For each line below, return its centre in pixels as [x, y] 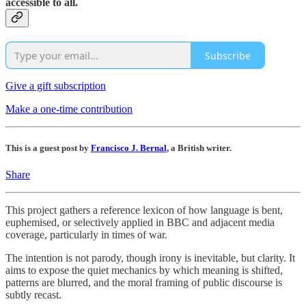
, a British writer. [199, 148]
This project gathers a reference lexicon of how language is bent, [144, 210]
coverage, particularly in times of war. [86, 235]
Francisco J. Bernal [129, 148]
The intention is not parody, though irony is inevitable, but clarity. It [150, 258]
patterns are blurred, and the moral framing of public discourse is [144, 283]
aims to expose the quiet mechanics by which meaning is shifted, [144, 270]
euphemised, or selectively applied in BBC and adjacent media [140, 223]
